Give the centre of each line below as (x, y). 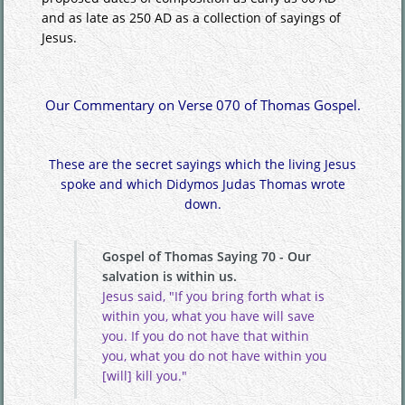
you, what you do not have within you (214, 355)
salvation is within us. (169, 276)
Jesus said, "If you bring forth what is (213, 296)
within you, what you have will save (208, 316)
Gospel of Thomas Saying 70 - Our (206, 256)
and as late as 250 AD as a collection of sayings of (192, 18)
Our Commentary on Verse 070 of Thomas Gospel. (202, 105)
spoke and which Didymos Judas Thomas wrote (202, 184)
